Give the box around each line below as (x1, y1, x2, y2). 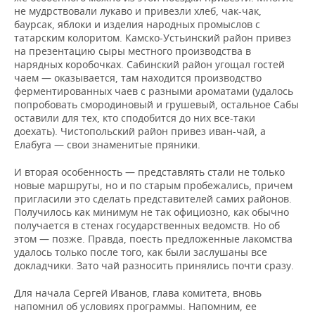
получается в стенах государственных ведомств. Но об (14, 219, 280, 233)
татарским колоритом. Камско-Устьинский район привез (14, 31, 291, 45)
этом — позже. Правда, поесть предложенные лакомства (14, 232, 292, 246)
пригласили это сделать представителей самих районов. (14, 192, 292, 206)
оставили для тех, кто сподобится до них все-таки (14, 111, 255, 125)
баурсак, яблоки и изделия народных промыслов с (14, 18, 260, 32)
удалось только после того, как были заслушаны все (14, 245, 267, 259)
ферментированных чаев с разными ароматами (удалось (14, 84, 293, 98)
